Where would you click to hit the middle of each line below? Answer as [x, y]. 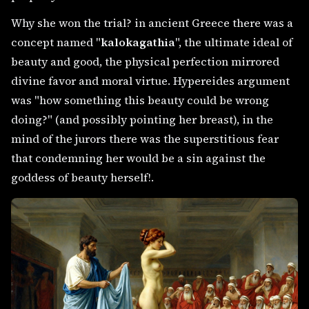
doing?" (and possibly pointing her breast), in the [142, 119]
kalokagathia [138, 42]
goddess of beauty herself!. [82, 177]
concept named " [56, 42]
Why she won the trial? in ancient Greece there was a [152, 22]
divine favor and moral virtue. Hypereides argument [150, 80]
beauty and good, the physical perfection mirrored [145, 61]
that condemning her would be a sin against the [138, 158]
